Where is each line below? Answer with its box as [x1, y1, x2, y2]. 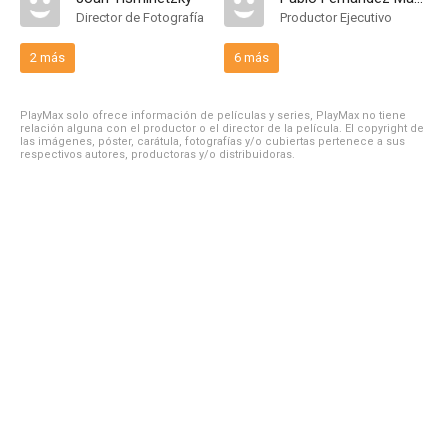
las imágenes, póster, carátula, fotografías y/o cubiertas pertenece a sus [20, 135, 405, 148]
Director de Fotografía [76, 10, 204, 25]
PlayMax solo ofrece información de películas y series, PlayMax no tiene [20, 109, 406, 122]
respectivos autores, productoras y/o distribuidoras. [20, 148, 295, 161]
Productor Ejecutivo [280, 10, 392, 25]
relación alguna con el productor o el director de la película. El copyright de [20, 122, 424, 135]
